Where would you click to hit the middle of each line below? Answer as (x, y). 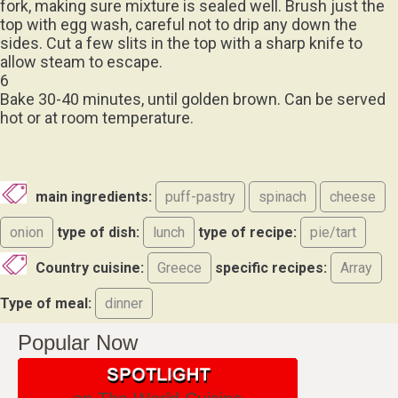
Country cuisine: (90, 251)
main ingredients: (96, 180)
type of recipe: (247, 216)
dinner (124, 287)
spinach (283, 180)
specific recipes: (273, 251)
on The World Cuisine (158, 382)
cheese (353, 180)
